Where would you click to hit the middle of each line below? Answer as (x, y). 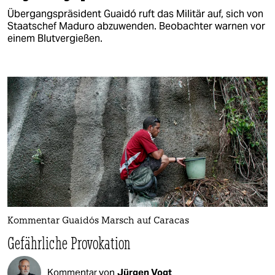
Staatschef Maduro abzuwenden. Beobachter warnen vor (136, 26)
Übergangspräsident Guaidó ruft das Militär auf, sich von (135, 14)
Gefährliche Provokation (69, 242)
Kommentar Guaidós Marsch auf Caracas (98, 221)
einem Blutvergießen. (55, 38)
